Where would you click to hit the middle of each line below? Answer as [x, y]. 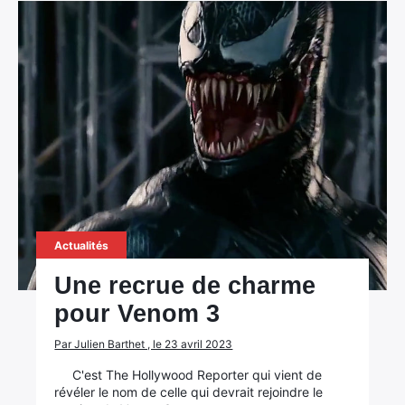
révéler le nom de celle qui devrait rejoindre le [189, 392]
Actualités [82, 245]
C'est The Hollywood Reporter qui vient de [198, 375]
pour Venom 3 [137, 314]
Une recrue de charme [185, 286]
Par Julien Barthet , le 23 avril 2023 [144, 344]
